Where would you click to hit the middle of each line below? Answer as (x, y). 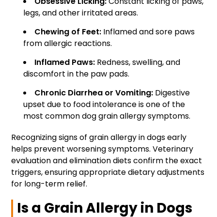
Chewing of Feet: (68, 32)
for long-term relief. (49, 184)
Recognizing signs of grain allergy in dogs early (99, 138)
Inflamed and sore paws (148, 32)
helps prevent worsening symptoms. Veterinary (102, 149)
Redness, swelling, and (138, 62)
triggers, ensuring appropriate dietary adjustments (108, 172)
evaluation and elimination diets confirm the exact (107, 161)
